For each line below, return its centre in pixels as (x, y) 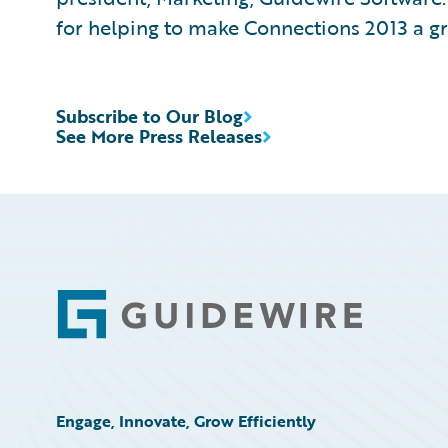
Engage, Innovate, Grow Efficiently (186, 421)
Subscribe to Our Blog (149, 116)
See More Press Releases (159, 136)
